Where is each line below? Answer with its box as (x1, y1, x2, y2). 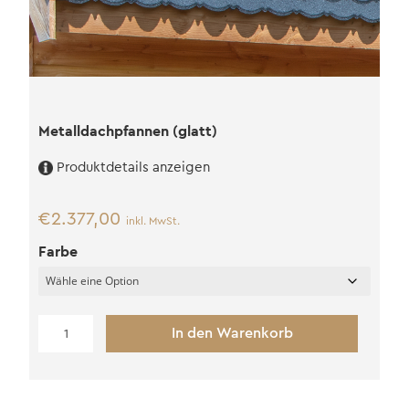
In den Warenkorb (171, 326, 293, 341)
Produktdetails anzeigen (56, 161, 210, 175)
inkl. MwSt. (125, 215, 180, 227)
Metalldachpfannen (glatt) (37, 121, 217, 142)
